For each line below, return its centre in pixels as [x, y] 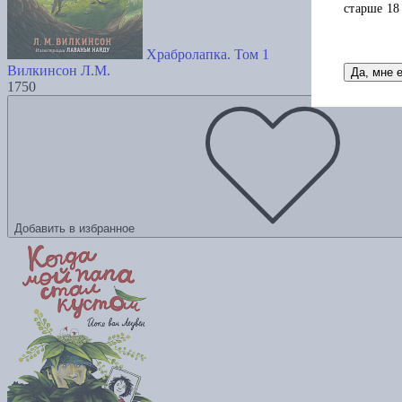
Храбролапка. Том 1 [208, 55]
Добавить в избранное [74, 229]
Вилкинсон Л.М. [59, 71]
